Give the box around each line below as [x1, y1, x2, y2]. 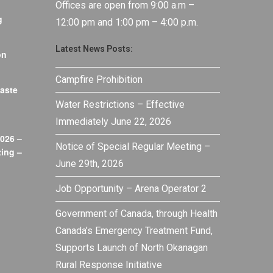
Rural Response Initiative [55, 259, 162, 271]
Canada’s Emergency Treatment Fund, [55, 225, 213, 236]
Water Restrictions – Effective [55, 99, 185, 110]
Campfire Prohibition [55, 74, 143, 85]
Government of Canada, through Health [55, 208, 218, 219]
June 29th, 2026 [55, 158, 124, 169]
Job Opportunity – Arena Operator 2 [55, 183, 207, 194]
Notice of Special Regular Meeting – [55, 141, 210, 152]
